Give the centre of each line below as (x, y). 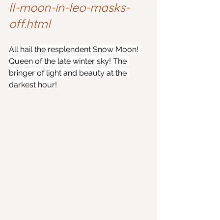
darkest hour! (33, 85)
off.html (30, 24)
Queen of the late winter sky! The (69, 61)
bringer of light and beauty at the (69, 73)
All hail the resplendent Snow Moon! (75, 49)
